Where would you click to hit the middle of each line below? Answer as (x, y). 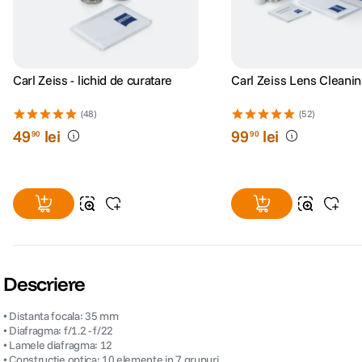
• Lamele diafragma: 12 (58, 345)
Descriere (44, 283)
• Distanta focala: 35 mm (61, 316)
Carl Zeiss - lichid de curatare (93, 80)
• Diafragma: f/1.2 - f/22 (58, 330)
